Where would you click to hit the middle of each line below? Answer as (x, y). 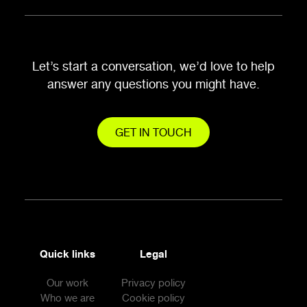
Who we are (68, 298)
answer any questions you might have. (153, 84)
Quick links (68, 254)
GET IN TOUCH (153, 132)
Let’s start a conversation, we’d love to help (153, 66)
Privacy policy (153, 283)
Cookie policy (153, 298)
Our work (68, 283)
